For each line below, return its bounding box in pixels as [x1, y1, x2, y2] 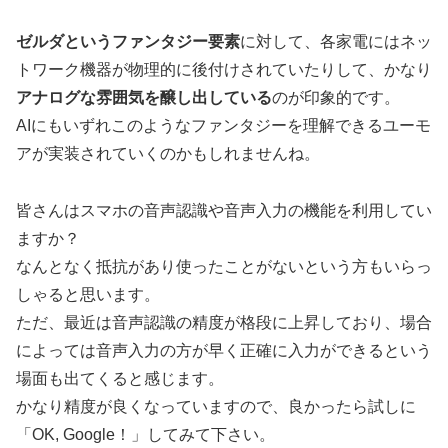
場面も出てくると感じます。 [16, 369, 224, 387]
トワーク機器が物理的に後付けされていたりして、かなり [16, 61, 432, 78]
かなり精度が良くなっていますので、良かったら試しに [16, 397, 416, 415]
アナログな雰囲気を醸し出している [16, 89, 272, 106]
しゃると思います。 [16, 285, 160, 303]
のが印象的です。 [272, 89, 400, 106]
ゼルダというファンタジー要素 [16, 33, 240, 50]
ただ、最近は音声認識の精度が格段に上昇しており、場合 [16, 313, 432, 331]
